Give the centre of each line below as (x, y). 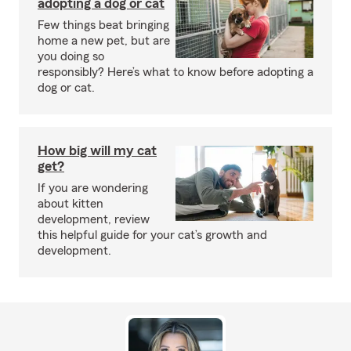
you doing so (71, 57)
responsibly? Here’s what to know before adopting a (175, 72)
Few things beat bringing (103, 25)
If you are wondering (93, 188)
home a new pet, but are (104, 41)
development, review (94, 220)
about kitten (71, 204)
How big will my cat (97, 151)
